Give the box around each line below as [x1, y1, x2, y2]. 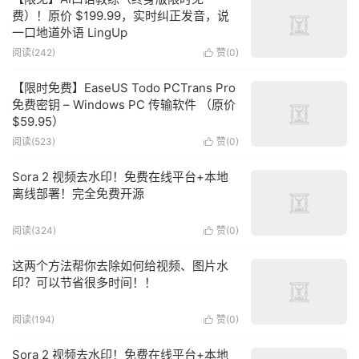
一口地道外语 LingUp [12, 25, 127, 40]
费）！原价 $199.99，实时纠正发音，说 [12, 8, 229, 23]
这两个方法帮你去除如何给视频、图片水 [12, 258, 228, 273]
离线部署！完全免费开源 [12, 186, 144, 201]
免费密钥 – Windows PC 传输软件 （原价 [12, 97, 236, 112]
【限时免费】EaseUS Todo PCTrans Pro [12, 80, 236, 95]
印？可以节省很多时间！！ [12, 275, 156, 290]
